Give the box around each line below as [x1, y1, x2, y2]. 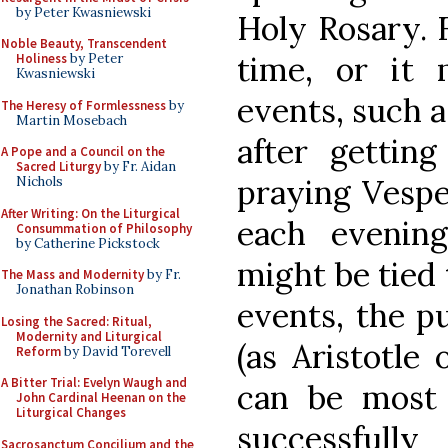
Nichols [16, 173, 63, 190]
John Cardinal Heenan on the [16, 389, 186, 406]
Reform [16, 342, 61, 360]
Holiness [16, 50, 67, 67]
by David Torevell [61, 342, 171, 360]
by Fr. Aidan [101, 158, 176, 175]
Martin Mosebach [16, 111, 127, 129]
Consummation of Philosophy [16, 219, 192, 237]
